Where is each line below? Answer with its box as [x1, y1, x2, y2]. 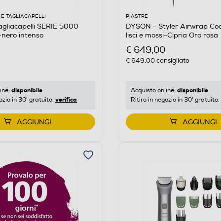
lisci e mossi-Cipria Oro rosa [125, 31, 218, 39]
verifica [55, 95, 77, 104]
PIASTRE [125, 13, 148, 19]
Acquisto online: [130, 86, 177, 94]
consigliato [154, 56, 189, 65]
